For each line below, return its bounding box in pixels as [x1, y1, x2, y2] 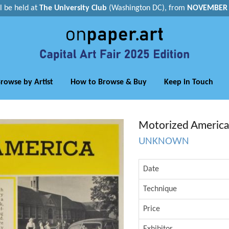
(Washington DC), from [107, 4, 187, 12]
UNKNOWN [138, 136, 189, 147]
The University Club [39, 4, 107, 12]
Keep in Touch [164, 78, 213, 87]
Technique [143, 185, 177, 193]
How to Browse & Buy [71, 78, 147, 87]
